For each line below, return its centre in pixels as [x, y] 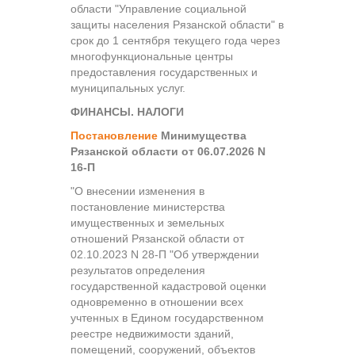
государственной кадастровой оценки [168, 286]
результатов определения [138, 270]
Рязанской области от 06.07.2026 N [168, 151]
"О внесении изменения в [137, 191]
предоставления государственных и [164, 72]
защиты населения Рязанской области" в [177, 24]
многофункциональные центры [152, 56]
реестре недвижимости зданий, [152, 333]
